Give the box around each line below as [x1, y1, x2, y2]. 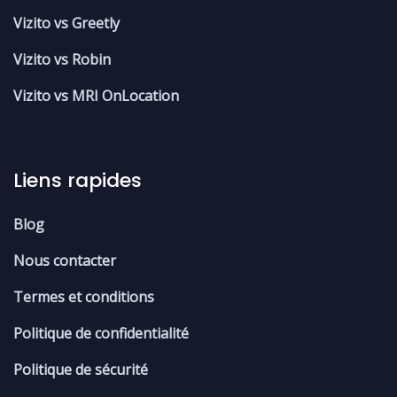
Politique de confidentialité [13, 323, 189, 343]
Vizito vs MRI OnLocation [13, 86, 179, 106]
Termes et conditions [13, 286, 154, 307]
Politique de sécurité [13, 359, 148, 379]
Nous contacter [13, 250, 116, 270]
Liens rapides [13, 166, 142, 194]
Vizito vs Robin [13, 50, 111, 70]
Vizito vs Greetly [13, 13, 120, 34]
